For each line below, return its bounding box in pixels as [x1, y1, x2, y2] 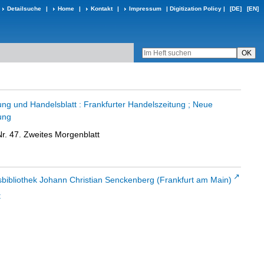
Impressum [129, 5, 161, 12]
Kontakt [91, 5, 113, 12]
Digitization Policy [170, 5, 222, 12]
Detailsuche [7, 5, 41, 12]
